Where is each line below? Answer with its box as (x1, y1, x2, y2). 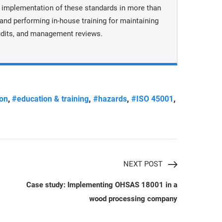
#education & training (12, 94, 89, 104)
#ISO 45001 (131, 94, 174, 104)
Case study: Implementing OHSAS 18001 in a (26, 180, 177, 189)
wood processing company (89, 194, 177, 203)
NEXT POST (123, 160, 163, 168)
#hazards (93, 94, 127, 104)
